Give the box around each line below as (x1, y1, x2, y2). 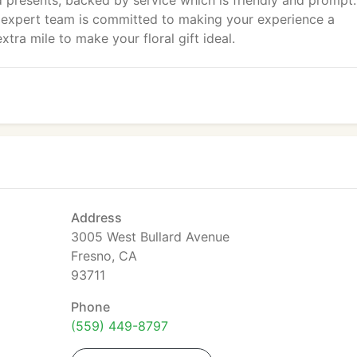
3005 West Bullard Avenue (71, 229, 229, 245)
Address (71, 210, 122, 226)
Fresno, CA (71, 248, 137, 264)
